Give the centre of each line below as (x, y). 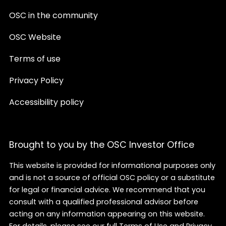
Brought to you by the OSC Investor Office (101, 146)
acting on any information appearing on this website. (107, 214)
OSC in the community (53, 16)
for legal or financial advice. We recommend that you (107, 190)
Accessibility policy (46, 103)
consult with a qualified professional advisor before (103, 202)
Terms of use (35, 60)
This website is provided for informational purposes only (112, 166)
